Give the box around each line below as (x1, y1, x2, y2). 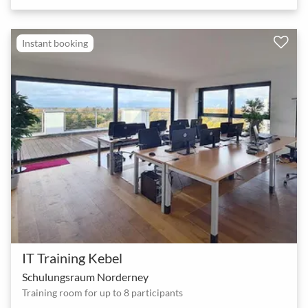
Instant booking (21, 36, 88, 49)
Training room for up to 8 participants (22, 286, 183, 298)
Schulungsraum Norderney (22, 269, 148, 283)
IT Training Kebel (22, 249, 122, 266)
